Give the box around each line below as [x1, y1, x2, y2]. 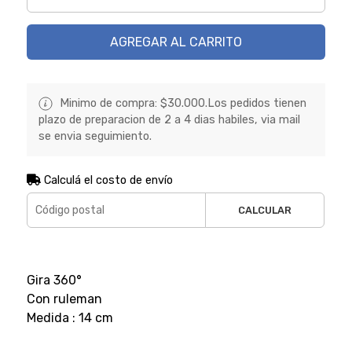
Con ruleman [26, 291, 102, 306]
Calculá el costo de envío [40, 173, 173, 187]
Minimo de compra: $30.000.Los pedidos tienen [56, 96, 306, 110]
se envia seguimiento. [38, 129, 152, 143]
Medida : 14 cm [26, 310, 113, 325]
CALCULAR [238, 203, 292, 216]
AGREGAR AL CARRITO [109, 34, 242, 49]
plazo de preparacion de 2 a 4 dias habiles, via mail [38, 112, 300, 126]
